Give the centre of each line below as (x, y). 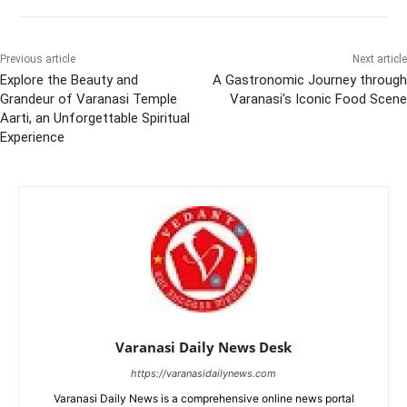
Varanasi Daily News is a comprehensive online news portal (203, 398)
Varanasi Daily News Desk (203, 347)
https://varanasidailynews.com (203, 373)
